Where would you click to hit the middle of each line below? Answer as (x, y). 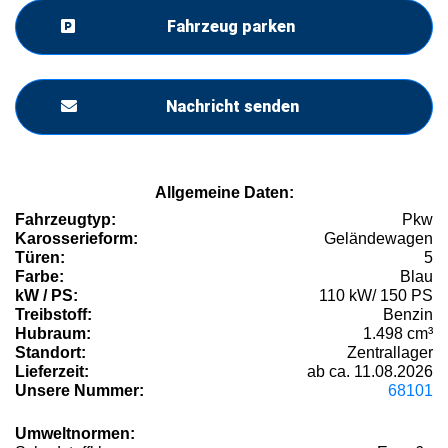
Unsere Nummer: (79, 391)
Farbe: (39, 277)
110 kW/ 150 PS (376, 296)
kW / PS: (46, 296)
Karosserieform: (76, 239)
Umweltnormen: (75, 434)
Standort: (50, 353)
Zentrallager (390, 353)
